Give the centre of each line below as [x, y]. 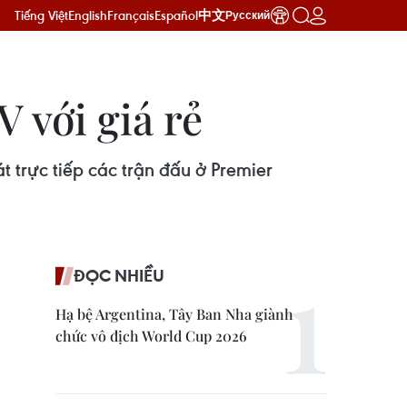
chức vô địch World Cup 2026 [151, 336]
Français [131, 15]
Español [176, 15]
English [88, 15]
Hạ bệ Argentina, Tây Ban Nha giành [174, 314]
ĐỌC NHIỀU [119, 275]
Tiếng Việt [41, 15]
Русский [248, 15]
